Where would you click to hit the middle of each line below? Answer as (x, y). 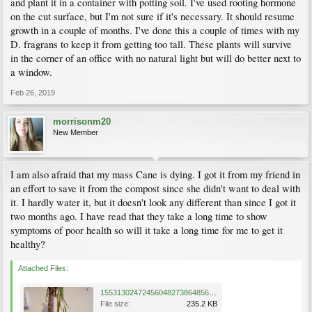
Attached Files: (43, 268)
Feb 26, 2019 (33, 92)
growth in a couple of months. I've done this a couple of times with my (155, 30)
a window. (31, 72)
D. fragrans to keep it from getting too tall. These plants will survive (151, 44)
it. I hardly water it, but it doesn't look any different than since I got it (153, 202)
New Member (76, 132)
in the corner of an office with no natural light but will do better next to (156, 58)
